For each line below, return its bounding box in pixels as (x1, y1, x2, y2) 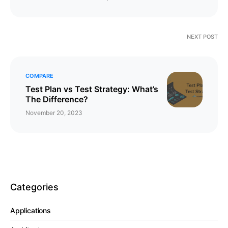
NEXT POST (187, 33, 218, 41)
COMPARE (25, 72, 53, 80)
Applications (10, 206, 51, 215)
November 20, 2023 (25, 109, 82, 117)
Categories (10, 182, 59, 193)
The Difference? (25, 94, 88, 105)
